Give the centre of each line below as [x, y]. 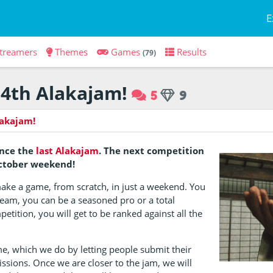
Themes [71, 52]
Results [191, 52]
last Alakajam [68, 150]
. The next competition [152, 150]
